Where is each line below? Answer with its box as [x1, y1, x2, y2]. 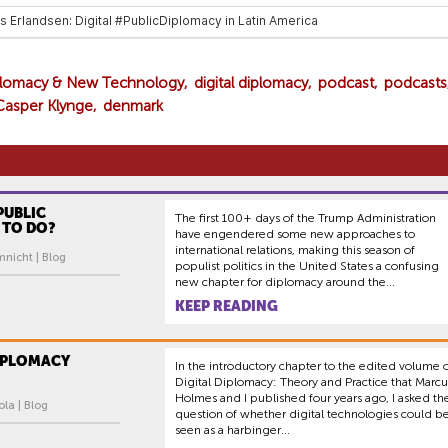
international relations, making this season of [175, 243, 415, 257]
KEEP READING [175, 298, 278, 314]
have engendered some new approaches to [175, 227, 415, 241]
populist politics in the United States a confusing [175, 259, 439, 273]
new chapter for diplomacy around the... [175, 275, 395, 289]
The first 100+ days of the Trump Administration [175, 211, 436, 225]
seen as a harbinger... [175, 423, 290, 437]
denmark [103, 97, 163, 115]
